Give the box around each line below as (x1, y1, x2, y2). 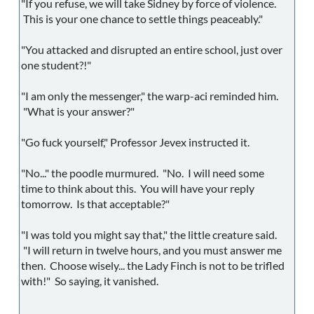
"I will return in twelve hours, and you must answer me (21, 243, 282, 257)
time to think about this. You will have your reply (21, 182, 254, 196)
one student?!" (21, 58, 91, 72)
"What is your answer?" (21, 104, 135, 118)
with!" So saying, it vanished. (21, 274, 158, 288)
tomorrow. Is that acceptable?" (21, 197, 170, 211)
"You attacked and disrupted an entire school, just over (21, 43, 282, 57)
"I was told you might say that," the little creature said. (21, 228, 277, 242)
